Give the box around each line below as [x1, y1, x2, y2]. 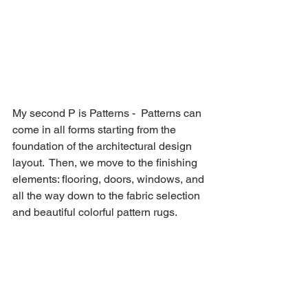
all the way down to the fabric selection [12, 189, 203, 203]
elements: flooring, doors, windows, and [12, 173, 207, 186]
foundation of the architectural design [12, 140, 195, 153]
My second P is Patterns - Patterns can [12, 107, 204, 120]
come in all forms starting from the [12, 123, 179, 137]
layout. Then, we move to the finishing [12, 156, 200, 170]
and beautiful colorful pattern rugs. [12, 206, 179, 219]
